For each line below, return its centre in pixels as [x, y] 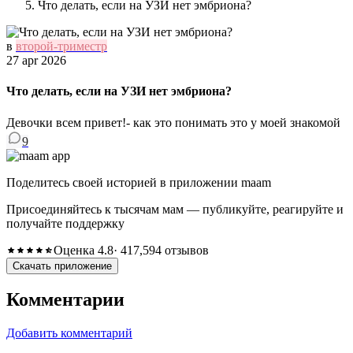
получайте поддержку [65, 223]
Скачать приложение [62, 266]
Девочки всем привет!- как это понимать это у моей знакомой [173, 122]
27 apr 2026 [36, 60]
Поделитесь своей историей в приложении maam [139, 182]
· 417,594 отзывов [161, 250]
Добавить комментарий [69, 333]
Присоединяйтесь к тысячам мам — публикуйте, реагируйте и [175, 209]
